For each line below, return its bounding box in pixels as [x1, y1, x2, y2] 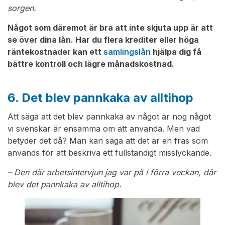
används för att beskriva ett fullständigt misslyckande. [8, 148, 211, 158]
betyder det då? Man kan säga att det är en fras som [8, 136, 208, 146]
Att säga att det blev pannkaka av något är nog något [8, 111, 211, 122]
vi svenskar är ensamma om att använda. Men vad [8, 124, 200, 134]
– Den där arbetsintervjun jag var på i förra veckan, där [8, 167, 216, 178]
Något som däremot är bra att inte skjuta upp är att [8, 23, 213, 33]
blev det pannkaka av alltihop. [8, 179, 122, 190]
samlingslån [103, 47, 151, 57]
